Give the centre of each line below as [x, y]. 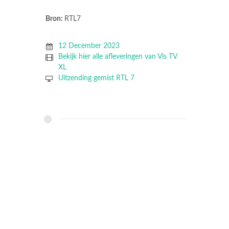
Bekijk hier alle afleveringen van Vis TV [117, 57]
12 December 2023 [89, 46]
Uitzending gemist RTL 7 [96, 78]
